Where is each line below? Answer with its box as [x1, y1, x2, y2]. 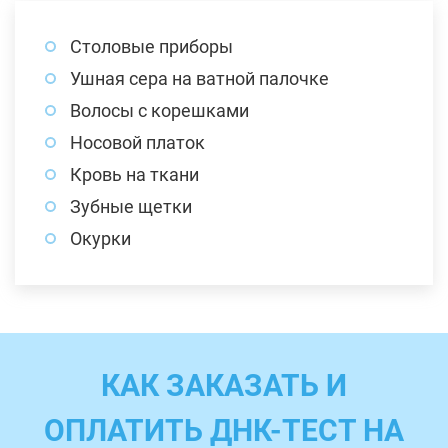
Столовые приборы [70, 35, 233, 57]
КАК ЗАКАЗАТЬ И [101, 367, 347, 403]
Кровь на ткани [70, 163, 199, 185]
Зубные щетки [70, 195, 192, 217]
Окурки [70, 227, 131, 249]
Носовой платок [70, 131, 205, 153]
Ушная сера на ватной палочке [70, 67, 329, 89]
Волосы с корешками [70, 99, 249, 121]
